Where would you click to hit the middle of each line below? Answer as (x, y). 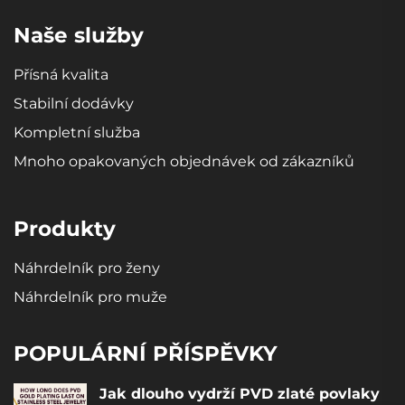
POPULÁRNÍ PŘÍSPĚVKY (146, 353)
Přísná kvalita (61, 74)
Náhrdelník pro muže (90, 297)
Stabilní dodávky (74, 103)
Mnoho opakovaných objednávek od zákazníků (184, 161)
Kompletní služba (77, 132)
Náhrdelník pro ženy (87, 268)
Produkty (65, 228)
